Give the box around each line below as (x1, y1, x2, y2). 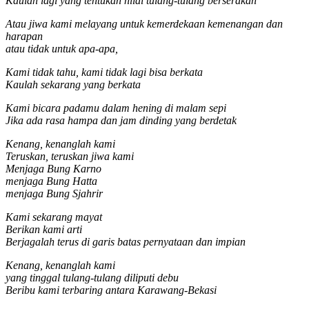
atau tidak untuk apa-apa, (6, 43, 118, 55)
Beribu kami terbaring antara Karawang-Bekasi (6, 284, 217, 297)
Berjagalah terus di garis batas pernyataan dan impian (6, 236, 246, 248)
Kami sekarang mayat (6, 211, 102, 223)
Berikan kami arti (6, 223, 82, 236)
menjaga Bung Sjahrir (6, 188, 103, 200)
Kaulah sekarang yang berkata (6, 79, 141, 91)
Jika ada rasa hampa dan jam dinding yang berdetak (6, 114, 237, 127)
